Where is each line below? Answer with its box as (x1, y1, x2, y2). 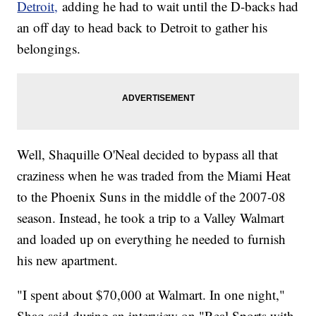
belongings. (17, 39, 81, 57)
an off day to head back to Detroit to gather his (17, 18, 268, 36)
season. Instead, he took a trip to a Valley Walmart (17, 208, 285, 226)
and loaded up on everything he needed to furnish (17, 229, 286, 248)
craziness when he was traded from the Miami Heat (17, 166, 291, 184)
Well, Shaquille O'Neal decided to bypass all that (17, 145, 279, 163)
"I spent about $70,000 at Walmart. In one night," (17, 285, 286, 303)
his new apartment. (17, 250, 119, 269)
